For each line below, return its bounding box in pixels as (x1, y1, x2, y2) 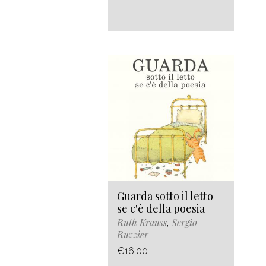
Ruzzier (117, 228, 148, 241)
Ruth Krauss (117, 216, 167, 229)
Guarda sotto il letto (117, 189, 213, 204)
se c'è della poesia (117, 201, 205, 216)
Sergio (172, 216, 197, 229)
